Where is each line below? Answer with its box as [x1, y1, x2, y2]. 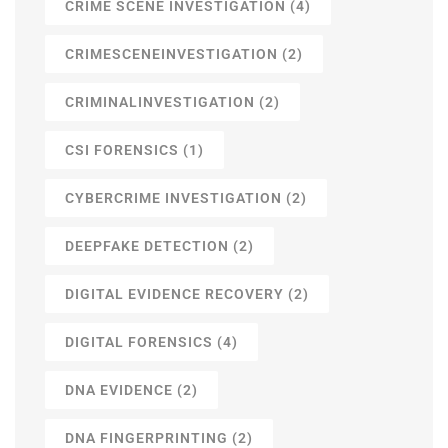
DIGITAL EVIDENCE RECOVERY [65, 286, 284, 303]
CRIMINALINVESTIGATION [65, 94, 255, 111]
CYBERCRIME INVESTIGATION [65, 190, 282, 207]
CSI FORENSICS [65, 142, 179, 159]
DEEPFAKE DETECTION [65, 238, 229, 255]
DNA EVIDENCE [65, 382, 173, 399]
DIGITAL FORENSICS [65, 334, 213, 351]
